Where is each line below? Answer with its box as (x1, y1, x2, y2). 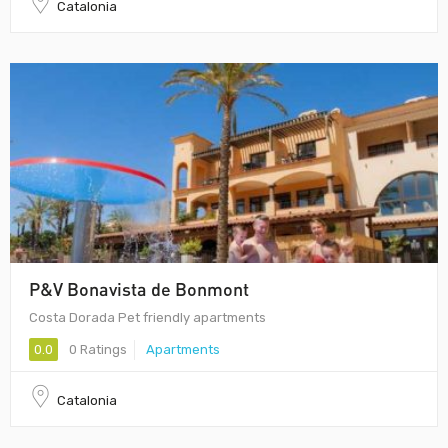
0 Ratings (66, 342, 127, 357)
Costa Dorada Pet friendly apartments (29, 309, 266, 325)
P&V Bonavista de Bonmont (29, 277, 249, 300)
